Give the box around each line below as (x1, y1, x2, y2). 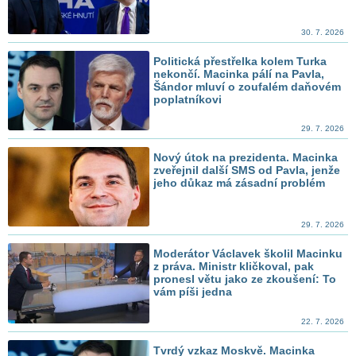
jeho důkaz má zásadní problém (153, 176, 326, 190)
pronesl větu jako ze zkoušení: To (153, 273, 337, 286)
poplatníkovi (153, 92, 222, 106)
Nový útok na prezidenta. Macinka (153, 151, 339, 164)
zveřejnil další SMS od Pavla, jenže (153, 164, 341, 177)
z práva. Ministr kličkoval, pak (153, 260, 315, 273)
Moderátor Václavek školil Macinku (153, 247, 343, 261)
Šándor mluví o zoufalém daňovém (153, 79, 342, 93)
